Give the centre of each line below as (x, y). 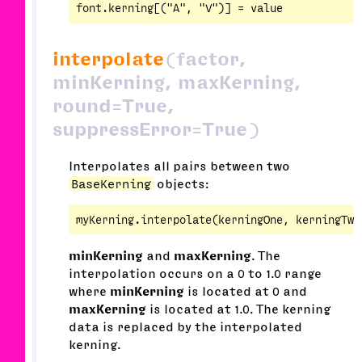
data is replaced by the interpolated (185, 327)
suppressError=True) (156, 129)
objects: (181, 184)
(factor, (205, 59)
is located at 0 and (246, 291)
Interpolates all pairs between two (179, 166)
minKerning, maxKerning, (177, 82)
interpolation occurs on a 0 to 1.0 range (195, 274)
